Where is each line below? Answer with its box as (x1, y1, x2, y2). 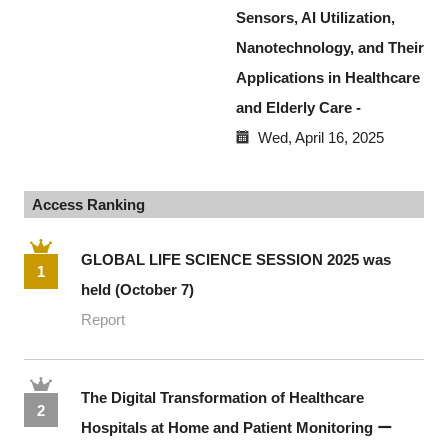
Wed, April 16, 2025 (258, 128, 385, 146)
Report (81, 310, 126, 328)
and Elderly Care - (235, 98, 361, 116)
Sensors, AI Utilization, (235, 8, 395, 26)
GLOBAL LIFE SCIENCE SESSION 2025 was (81, 250, 392, 268)
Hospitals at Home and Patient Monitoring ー (81, 419, 393, 437)
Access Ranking (31, 195, 145, 213)
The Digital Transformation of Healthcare (81, 389, 365, 407)
